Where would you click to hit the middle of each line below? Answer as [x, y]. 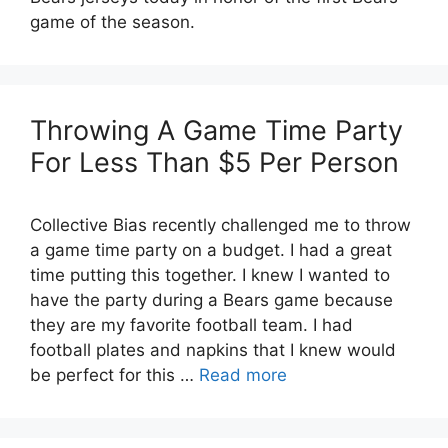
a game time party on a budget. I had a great [211, 249]
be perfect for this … [114, 374]
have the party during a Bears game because [211, 299]
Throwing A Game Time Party [216, 130]
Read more [243, 374]
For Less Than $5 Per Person [214, 162]
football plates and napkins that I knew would [213, 349]
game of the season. [117, 21]
